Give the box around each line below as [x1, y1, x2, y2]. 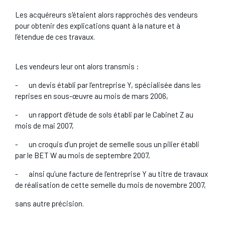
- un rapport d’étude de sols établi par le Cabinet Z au [15, 110, 193, 119]
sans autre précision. [15, 199, 84, 208]
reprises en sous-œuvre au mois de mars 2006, [15, 91, 168, 100]
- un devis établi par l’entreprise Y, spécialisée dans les [15, 80, 201, 89]
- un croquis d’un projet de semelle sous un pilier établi [15, 140, 199, 149]
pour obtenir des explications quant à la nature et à [15, 21, 180, 30]
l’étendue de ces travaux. [15, 32, 95, 41]
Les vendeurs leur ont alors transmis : [15, 62, 139, 71]
